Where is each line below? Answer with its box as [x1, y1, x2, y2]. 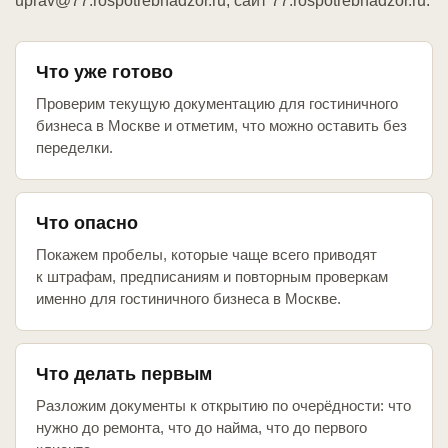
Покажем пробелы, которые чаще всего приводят [36, 246, 377, 264]
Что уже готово [36, 62, 173, 83]
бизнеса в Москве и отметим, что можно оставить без [36, 117, 407, 135]
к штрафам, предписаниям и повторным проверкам [36, 268, 388, 286]
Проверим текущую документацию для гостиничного [36, 95, 398, 113]
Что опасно [36, 213, 138, 234]
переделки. [36, 139, 113, 157]
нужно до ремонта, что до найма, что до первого [36, 419, 367, 437]
